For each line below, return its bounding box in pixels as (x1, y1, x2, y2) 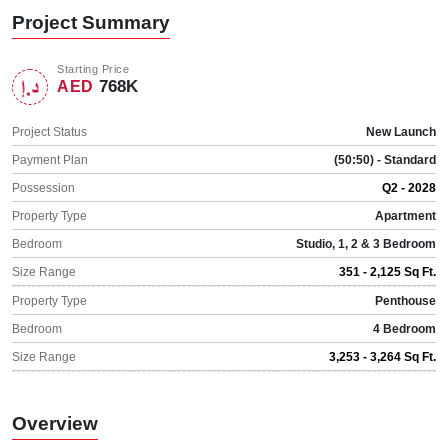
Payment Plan (12, 152, 88, 167)
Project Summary (12, 11, 170, 33)
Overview (12, 412, 98, 434)
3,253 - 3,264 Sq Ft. (329, 349, 436, 364)
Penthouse (375, 293, 436, 308)
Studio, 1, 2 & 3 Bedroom (296, 236, 436, 251)
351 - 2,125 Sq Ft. (339, 264, 436, 279)
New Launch (366, 124, 436, 139)
